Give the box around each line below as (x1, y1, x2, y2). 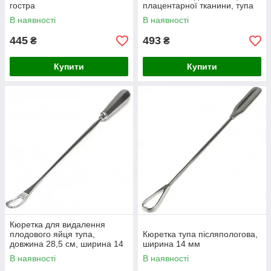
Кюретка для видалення (10, 220, 105, 229)
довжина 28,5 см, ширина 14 (10, 239, 123, 249)
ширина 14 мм (143, 239, 200, 249)
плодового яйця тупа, (10, 229, 95, 239)
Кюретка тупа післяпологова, (143, 229, 258, 239)
